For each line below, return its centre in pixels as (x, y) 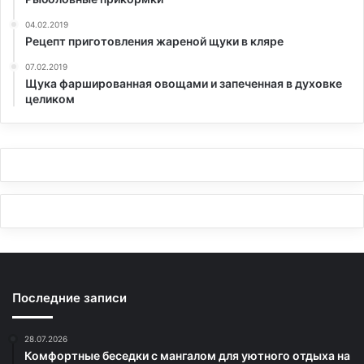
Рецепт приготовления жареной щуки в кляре (154, 41)
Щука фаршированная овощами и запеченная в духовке (184, 83)
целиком (50, 99)
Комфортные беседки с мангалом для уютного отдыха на (187, 355)
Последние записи (69, 298)
